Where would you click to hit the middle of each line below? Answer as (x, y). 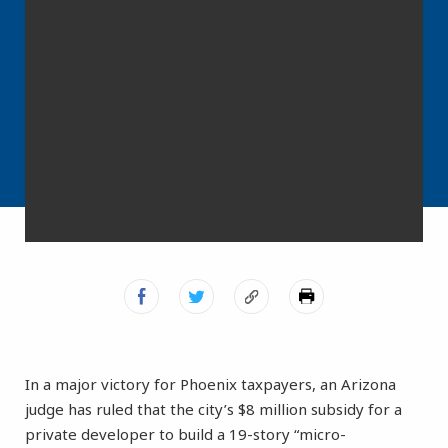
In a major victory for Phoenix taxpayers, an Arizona (210, 384)
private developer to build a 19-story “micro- (185, 434)
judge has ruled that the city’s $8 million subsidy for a (213, 409)
